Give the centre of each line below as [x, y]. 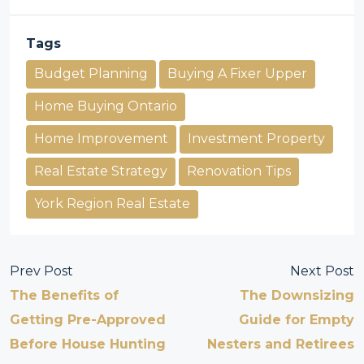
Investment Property [256, 139]
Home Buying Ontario [106, 106]
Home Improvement [101, 139]
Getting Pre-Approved [88, 320]
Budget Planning [91, 74]
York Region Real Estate [112, 204]
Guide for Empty [297, 320]
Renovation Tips [239, 171]
